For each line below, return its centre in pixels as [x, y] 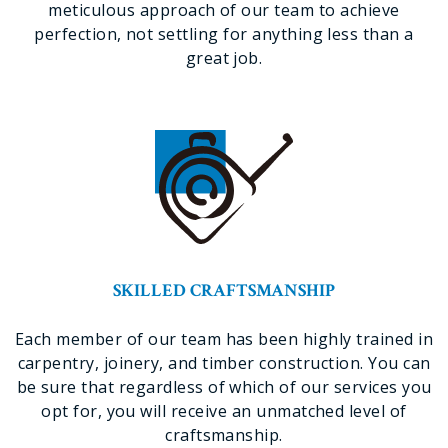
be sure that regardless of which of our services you [224, 387]
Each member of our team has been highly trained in [223, 339]
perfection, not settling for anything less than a [224, 34]
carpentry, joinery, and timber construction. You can [224, 363]
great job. [224, 58]
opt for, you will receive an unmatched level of [224, 411]
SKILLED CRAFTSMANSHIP [224, 290]
